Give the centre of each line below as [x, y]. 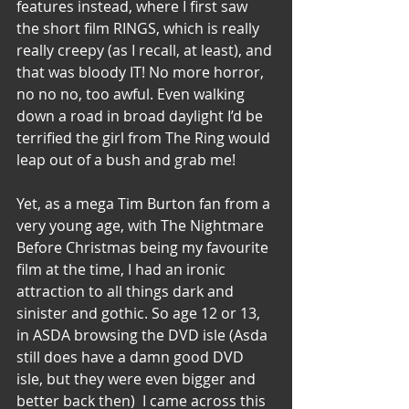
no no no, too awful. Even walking [132, 94]
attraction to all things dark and [127, 291]
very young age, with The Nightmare [142, 225]
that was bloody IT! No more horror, [142, 72]
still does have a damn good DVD [132, 357]
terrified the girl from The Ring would [145, 137]
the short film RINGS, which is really [140, 28]
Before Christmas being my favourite [144, 247]
